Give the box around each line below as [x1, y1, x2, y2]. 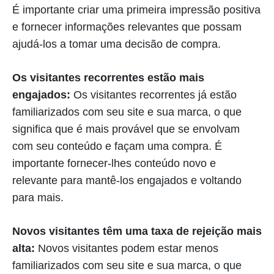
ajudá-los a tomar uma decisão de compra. [12, 38, 221, 51]
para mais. [12, 191, 64, 204]
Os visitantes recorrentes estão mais [12, 72, 204, 84]
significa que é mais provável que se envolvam [12, 123, 240, 136]
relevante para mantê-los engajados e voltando [12, 174, 242, 187]
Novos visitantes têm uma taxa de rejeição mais [12, 225, 262, 238]
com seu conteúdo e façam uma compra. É [12, 140, 222, 153]
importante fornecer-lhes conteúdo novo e [12, 157, 216, 170]
